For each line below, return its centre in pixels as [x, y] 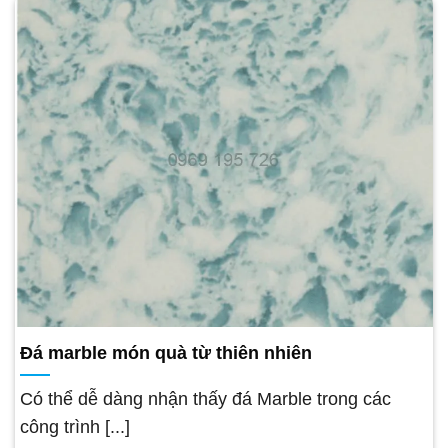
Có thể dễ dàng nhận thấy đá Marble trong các [205, 398]
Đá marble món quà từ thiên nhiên [166, 352]
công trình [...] [75, 426]
